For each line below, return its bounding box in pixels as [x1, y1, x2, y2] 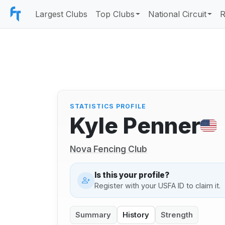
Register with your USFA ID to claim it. [94, 181, 220, 190]
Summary [75, 210, 111, 219]
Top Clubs [95, 9, 135, 19]
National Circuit [148, 9, 207, 19]
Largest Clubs [35, 9, 87, 19]
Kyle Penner [70, 111, 200, 139]
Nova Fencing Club [70, 144, 147, 155]
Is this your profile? [94, 170, 169, 180]
